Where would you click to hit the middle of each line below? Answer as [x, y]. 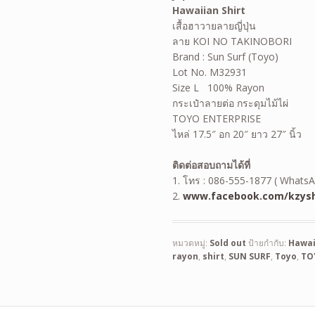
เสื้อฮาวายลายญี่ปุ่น [214, 25]
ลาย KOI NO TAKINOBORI [232, 41]
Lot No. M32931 [210, 72]
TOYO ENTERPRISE [217, 118]
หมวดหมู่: [191, 243]
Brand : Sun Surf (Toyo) [226, 56]
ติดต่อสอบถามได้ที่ [212, 165]
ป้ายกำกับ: [269, 243]
